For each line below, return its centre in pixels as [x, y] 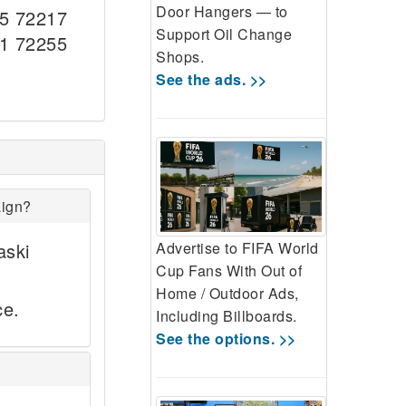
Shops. [180, 56]
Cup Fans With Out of [229, 271]
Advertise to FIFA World [237, 248]
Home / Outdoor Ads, [227, 294]
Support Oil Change [224, 34]
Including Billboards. [227, 316]
